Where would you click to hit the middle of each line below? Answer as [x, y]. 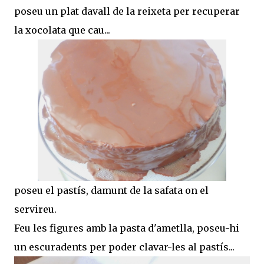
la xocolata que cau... [62, 30]
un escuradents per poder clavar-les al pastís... [126, 247]
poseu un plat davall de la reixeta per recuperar [127, 11]
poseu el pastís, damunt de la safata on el [111, 190]
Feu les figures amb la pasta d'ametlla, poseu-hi [127, 228]
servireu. [35, 209]
